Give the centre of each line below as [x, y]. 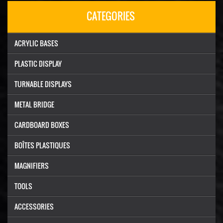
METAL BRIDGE [34, 104]
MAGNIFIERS [32, 166]
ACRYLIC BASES [36, 43]
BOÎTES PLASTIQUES [42, 145]
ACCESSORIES [34, 206]
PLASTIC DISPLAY [38, 63]
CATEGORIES [111, 16]
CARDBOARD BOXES [42, 125]
